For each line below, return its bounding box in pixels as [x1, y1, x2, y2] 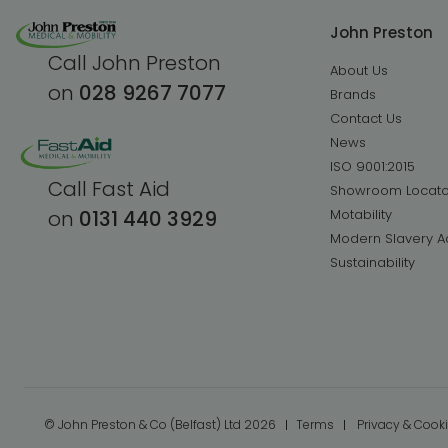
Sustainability [329, 252, 415, 272]
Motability [329, 204, 392, 224]
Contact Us [329, 108, 402, 128]
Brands [329, 84, 376, 104]
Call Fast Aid [48, 175, 170, 204]
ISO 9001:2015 [329, 156, 415, 176]
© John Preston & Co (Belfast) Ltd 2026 [44, 416, 276, 434]
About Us [329, 60, 388, 80]
